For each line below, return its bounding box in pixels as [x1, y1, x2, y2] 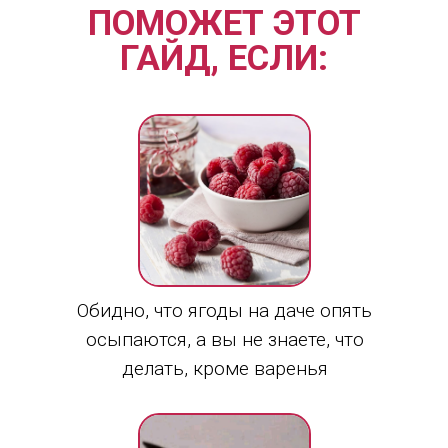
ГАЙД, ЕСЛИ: [120, 38, 328, 79]
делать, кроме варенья [121, 357, 328, 380]
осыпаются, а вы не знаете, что [85, 328, 364, 351]
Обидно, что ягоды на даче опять [77, 299, 372, 322]
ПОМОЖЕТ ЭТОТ [87, 3, 361, 44]
